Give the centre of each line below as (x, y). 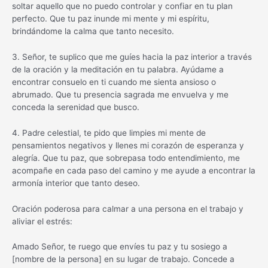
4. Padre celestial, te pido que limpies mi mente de (109, 133)
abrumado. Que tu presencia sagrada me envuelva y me (120, 94)
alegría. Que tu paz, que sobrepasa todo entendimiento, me (126, 158)
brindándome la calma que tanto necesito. (93, 31)
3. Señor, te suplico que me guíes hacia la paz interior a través (132, 57)
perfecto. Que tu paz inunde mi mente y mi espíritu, (111, 18)
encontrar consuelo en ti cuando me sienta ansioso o (114, 82)
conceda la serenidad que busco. (76, 107)
